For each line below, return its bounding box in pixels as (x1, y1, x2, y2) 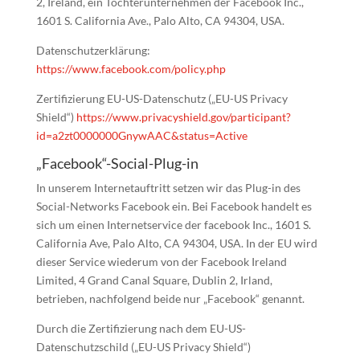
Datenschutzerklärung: (35, 43, 150, 57)
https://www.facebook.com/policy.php (35, 62, 226, 76)
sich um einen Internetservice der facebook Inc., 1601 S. (35, 218, 311, 231)
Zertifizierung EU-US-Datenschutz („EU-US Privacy (35, 92, 288, 105)
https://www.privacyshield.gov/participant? (76, 110, 291, 124)
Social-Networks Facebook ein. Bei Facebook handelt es (35, 199, 312, 213)
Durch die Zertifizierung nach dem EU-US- (35, 321, 246, 335)
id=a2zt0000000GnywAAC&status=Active (35, 129, 247, 142)
